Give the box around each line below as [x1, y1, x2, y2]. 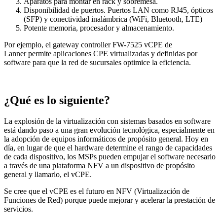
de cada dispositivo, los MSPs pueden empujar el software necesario [4, 152, 216, 161]
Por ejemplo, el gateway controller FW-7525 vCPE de [4, 40, 172, 49]
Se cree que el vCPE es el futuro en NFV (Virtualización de [4, 187, 189, 196]
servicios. [4, 205, 33, 214]
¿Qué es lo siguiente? [4, 94, 110, 107]
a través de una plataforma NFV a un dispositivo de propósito [4, 161, 195, 170]
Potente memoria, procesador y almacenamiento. [24, 24, 174, 33]
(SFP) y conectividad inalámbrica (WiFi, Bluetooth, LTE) [24, 15, 202, 24]
